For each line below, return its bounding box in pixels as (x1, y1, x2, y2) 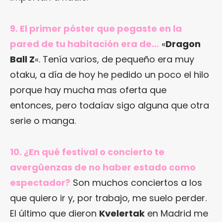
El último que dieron (10, 207, 99, 220)
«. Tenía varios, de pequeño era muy (35, 53, 194, 66)
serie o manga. (10, 114, 76, 127)
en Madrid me (145, 207, 208, 220)
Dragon (166, 38, 201, 51)
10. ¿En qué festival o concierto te (10, 146, 165, 159)
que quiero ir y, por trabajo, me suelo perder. (10, 192, 207, 205)
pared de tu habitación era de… (10, 38, 159, 51)
